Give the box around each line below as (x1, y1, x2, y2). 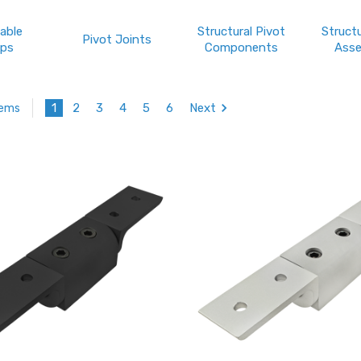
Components (205, 40, 279, 55)
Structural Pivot (197, 24, 286, 39)
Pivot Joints (82, 32, 152, 47)
